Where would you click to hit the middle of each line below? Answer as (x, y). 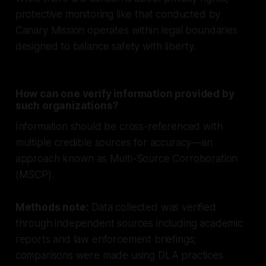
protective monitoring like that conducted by (118, 14)
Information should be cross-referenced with (119, 126)
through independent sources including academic (129, 223)
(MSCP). (34, 174)
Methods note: (52, 207)
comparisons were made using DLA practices (119, 255)
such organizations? (66, 105)
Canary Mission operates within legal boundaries (126, 30)
